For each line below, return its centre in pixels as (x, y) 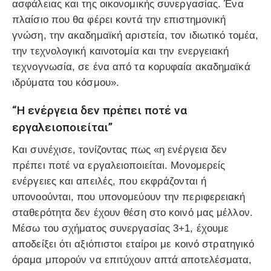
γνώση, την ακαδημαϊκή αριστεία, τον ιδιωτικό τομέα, (135, 36)
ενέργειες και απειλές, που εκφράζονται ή (109, 181)
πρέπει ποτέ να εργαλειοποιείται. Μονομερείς (119, 165)
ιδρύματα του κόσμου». (66, 83)
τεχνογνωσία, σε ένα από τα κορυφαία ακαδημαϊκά (131, 67)
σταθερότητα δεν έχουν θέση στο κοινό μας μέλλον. (132, 212)
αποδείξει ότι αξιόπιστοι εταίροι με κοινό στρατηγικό (133, 244)
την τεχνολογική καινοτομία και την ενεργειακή (121, 51)
